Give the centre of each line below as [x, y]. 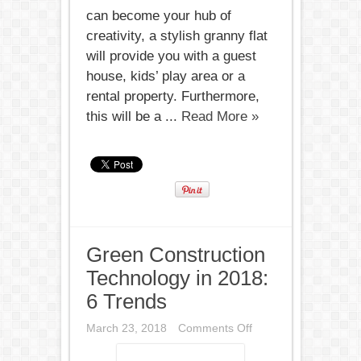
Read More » [220, 116]
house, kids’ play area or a [165, 76]
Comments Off [215, 328]
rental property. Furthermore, [172, 96]
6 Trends [126, 301]
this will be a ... [133, 116]
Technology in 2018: [177, 278]
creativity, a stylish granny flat [176, 36]
